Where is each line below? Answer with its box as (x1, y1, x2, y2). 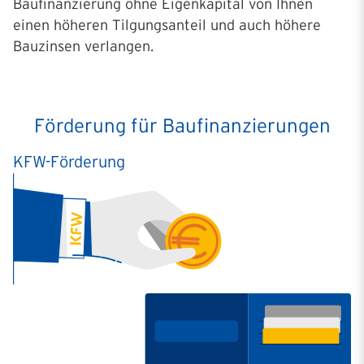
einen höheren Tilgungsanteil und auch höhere (13, 16, 321, 33)
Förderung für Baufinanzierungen (33, 114, 331, 136)
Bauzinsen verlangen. (13, 37, 154, 54)
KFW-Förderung (13, 152, 125, 171)
